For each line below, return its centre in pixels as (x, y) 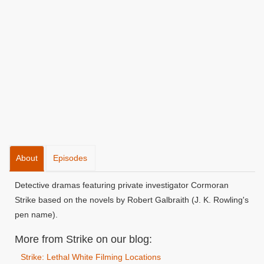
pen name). (36, 214)
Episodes (70, 158)
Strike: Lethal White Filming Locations (91, 257)
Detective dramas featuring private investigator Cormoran (122, 185)
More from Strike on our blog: (83, 239)
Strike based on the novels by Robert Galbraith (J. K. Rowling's (132, 200)
